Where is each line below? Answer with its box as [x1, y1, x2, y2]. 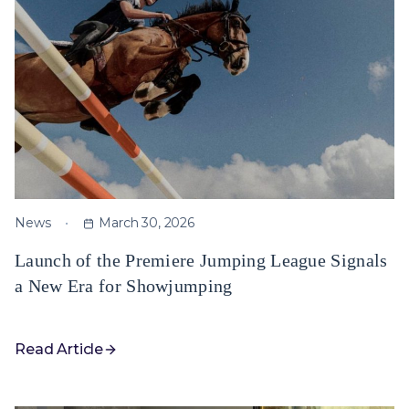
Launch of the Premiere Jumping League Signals [15, 250, 388, 270]
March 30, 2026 [99, 215, 194, 231]
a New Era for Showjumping [15, 276, 233, 296]
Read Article [15, 341, 104, 358]
